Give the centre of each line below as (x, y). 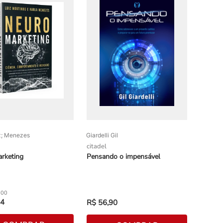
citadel (97, 147)
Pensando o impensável (124, 157)
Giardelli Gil (102, 135)
